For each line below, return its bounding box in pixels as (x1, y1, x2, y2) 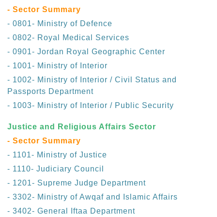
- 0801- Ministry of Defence (7, 19, 112, 28)
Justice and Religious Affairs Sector (7, 123, 156, 131)
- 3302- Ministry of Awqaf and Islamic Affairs (7, 193, 178, 201)
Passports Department (7, 87, 93, 96)
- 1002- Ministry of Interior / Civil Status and (7, 76, 177, 84)
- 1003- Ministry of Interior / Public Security (7, 101, 174, 110)
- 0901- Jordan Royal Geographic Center (7, 47, 165, 56)
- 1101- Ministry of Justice (7, 151, 107, 159)
